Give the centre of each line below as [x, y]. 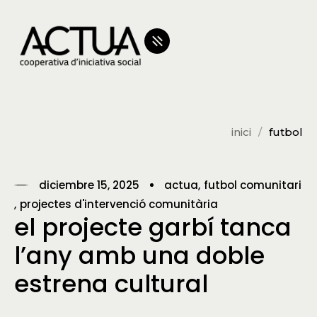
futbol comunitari [253, 185]
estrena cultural [111, 284]
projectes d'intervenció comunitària [119, 204]
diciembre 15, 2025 [89, 185]
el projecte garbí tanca [153, 227]
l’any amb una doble [139, 256]
